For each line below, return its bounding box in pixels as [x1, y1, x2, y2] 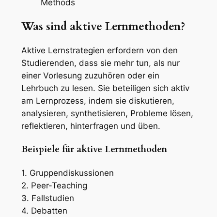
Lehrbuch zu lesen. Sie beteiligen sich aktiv [21, 83, 189, 93]
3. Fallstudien [21, 193, 74, 203]
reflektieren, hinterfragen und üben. [21, 121, 160, 131]
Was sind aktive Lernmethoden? [21, 18, 185, 34]
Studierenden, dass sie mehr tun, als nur [21, 58, 180, 68]
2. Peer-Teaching [21, 181, 87, 191]
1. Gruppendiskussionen [21, 168, 114, 178]
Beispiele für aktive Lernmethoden [21, 143, 167, 155]
